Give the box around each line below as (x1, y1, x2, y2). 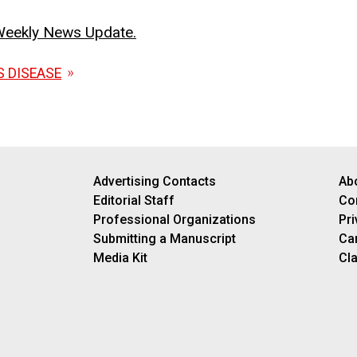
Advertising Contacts (92, 173, 216, 189)
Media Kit (92, 249, 147, 265)
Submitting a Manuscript (92, 230, 236, 246)
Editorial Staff (92, 192, 175, 208)
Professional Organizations (92, 211, 256, 227)
